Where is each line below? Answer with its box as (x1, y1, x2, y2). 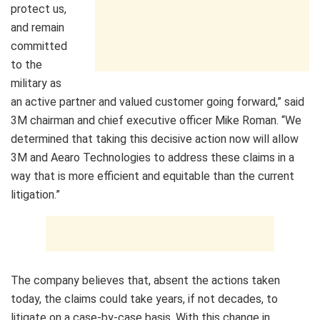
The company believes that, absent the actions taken (11, 274, 280, 288)
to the (11, 58, 42, 72)
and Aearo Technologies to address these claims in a (27, 151, 294, 165)
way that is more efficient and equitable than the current (11, 169, 294, 184)
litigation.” (11, 188, 60, 202)
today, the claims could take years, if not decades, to (11, 292, 278, 306)
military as (11, 76, 61, 91)
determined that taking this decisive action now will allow (11, 132, 299, 146)
